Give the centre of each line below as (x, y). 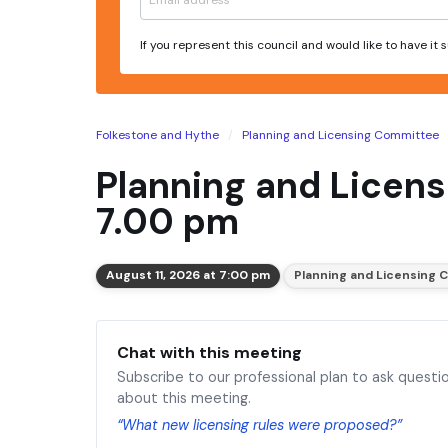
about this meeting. (184, 397)
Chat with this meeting (209, 352)
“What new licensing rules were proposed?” (259, 424)
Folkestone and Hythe (157, 134)
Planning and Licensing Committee (340, 134)
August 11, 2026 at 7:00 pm (188, 275)
